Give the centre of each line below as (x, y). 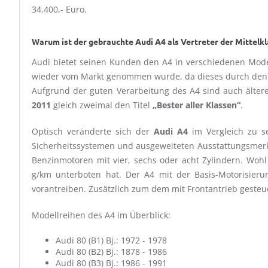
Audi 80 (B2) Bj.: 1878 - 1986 (111, 252)
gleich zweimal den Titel (102, 105)
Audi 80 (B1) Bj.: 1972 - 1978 (111, 240)
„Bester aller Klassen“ (197, 105)
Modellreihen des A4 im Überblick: (101, 215)
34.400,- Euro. (59, 9)
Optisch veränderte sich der (93, 131)
